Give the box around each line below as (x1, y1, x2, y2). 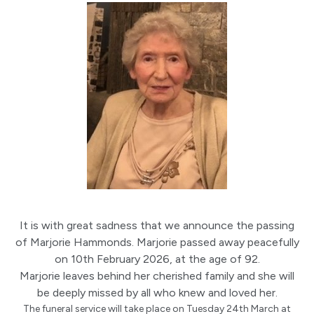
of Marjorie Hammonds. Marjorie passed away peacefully (15, 235, 299, 249)
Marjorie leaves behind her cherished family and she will (20, 268, 294, 282)
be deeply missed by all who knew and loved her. (36, 285, 278, 299)
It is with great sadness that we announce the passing (20, 218, 294, 232)
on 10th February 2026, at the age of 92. (54, 252, 260, 266)
